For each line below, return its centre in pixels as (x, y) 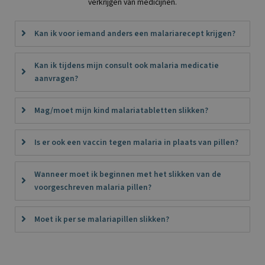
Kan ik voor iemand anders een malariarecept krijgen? (135, 33)
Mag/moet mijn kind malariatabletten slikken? (121, 110)
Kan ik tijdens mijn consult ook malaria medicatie (127, 65)
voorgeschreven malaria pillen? (93, 187)
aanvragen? (56, 78)
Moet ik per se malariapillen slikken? (102, 219)
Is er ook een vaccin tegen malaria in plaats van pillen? (136, 142)
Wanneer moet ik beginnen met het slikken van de (128, 174)
